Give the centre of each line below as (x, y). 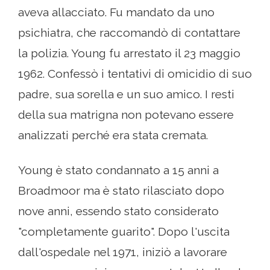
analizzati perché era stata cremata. (113, 135)
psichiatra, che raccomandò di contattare (129, 33)
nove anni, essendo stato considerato (118, 211)
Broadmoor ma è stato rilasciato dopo (121, 191)
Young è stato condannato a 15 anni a (118, 170)
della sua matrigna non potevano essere (126, 115)
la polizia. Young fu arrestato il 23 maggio (129, 53)
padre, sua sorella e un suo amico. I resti (126, 94)
